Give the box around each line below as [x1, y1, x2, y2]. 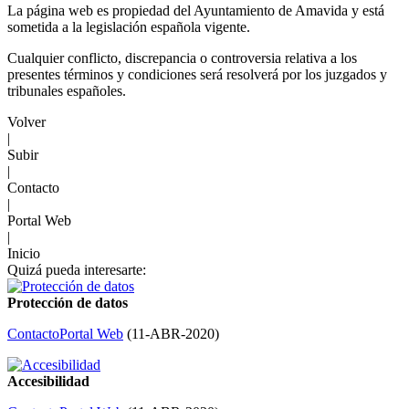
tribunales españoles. [7, 83, 126, 100]
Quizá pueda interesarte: [7, 262, 146, 278]
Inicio [7, 246, 40, 262]
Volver [7, 114, 46, 131]
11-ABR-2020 [131, 326, 215, 342]
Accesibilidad [7, 373, 89, 390]
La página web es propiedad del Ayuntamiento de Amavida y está [7, 3, 384, 19]
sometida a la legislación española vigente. [7, 19, 250, 36]
